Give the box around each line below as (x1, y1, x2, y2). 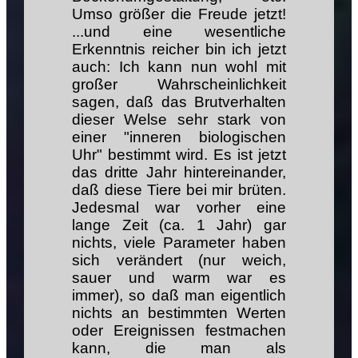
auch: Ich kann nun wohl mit (72, 58, 286, 75)
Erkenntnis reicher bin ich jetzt (72, 40, 286, 58)
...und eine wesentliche (72, 22, 286, 40)
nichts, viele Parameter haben (72, 233, 286, 251)
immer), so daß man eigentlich (72, 286, 286, 304)
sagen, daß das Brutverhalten (72, 93, 286, 110)
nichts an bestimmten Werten (72, 304, 286, 321)
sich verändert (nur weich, (72, 251, 286, 268)
